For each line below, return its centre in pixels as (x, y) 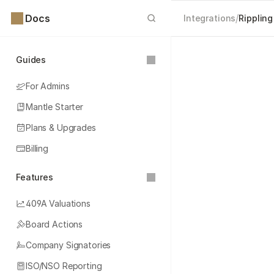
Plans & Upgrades (61, 128)
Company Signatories (68, 245)
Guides (31, 60)
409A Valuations (58, 203)
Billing (37, 148)
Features (35, 177)
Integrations (210, 18)
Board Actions (54, 224)
